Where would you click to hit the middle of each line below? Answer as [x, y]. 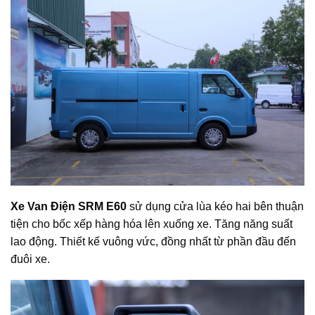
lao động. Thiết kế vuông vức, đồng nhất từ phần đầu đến [153, 242]
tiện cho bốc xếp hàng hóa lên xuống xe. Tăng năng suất [152, 224]
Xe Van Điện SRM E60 [69, 207]
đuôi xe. [30, 259]
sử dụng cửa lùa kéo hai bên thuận [215, 207]
